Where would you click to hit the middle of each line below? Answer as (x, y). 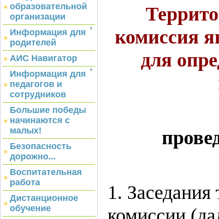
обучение (30, 208)
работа (25, 182)
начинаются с (40, 120)
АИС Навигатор (44, 58)
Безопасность (41, 146)
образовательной (48, 6)
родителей (33, 43)
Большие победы (48, 110)
